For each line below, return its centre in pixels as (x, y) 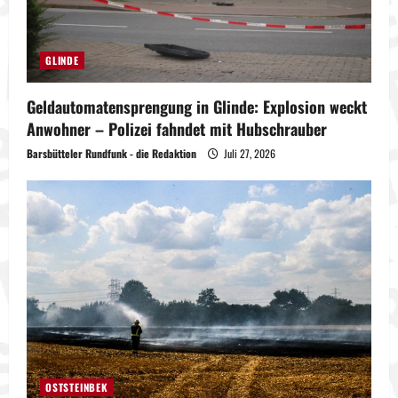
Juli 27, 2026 (248, 153)
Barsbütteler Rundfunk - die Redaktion (111, 153)
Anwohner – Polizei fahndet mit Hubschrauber (177, 128)
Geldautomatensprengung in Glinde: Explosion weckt (197, 106)
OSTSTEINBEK (77, 387)
